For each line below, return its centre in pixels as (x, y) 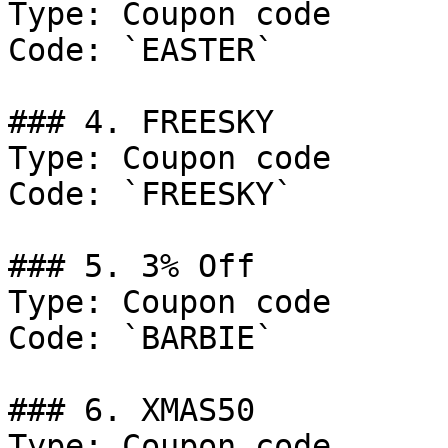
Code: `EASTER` (141, 50)
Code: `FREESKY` (150, 194)
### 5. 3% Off (131, 266)
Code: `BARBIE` (141, 338)
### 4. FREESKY (141, 122)
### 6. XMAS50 (131, 410)
